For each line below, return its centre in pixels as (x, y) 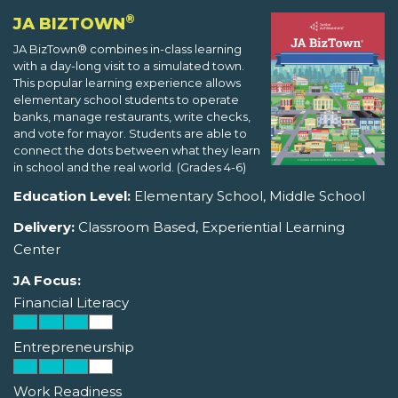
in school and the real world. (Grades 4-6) (130, 167)
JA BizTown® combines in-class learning (127, 49)
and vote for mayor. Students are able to (130, 134)
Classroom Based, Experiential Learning (210, 227)
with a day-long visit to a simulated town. (129, 66)
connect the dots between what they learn (137, 151)
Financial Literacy (71, 303)
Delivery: (44, 227)
